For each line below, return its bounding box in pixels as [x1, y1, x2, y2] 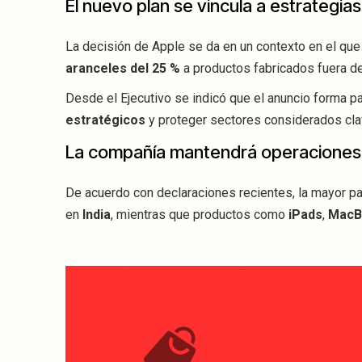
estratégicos [65, 112, 145, 128]
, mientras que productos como [111, 207, 288, 223]
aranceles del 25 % [65, 61, 180, 77]
